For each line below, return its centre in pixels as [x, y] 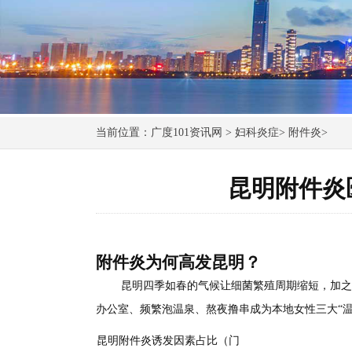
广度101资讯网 [187, 133]
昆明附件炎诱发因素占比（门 [168, 341]
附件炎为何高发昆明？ [178, 263]
